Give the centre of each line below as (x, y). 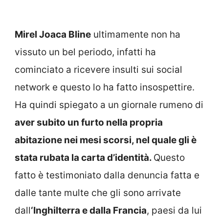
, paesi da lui (174, 210)
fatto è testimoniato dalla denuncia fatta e (107, 175)
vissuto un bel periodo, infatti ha (85, 52)
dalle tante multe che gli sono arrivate (98, 193)
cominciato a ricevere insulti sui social (99, 69)
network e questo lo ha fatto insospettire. (105, 87)
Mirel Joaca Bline (53, 34)
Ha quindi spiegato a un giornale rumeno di (109, 105)
